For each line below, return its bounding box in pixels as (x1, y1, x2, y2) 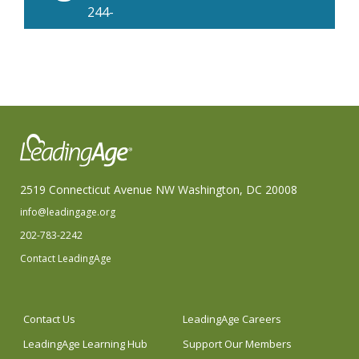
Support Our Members (183, 337, 292, 352)
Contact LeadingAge (20, 252, 111, 266)
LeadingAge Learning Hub (23, 337, 147, 352)
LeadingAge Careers (183, 312, 281, 327)
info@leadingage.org (20, 205, 115, 220)
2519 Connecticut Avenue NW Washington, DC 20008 (20, 182, 297, 198)
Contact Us (23, 312, 75, 327)
